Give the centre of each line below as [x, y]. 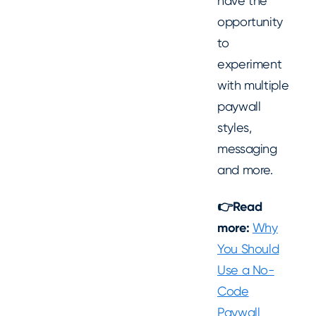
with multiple [253, 85]
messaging [247, 148]
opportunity [250, 21]
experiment [250, 63]
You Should [248, 249]
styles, [235, 127]
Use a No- [246, 270]
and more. [245, 169]
